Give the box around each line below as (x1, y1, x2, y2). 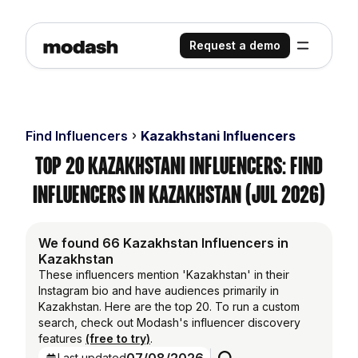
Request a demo (189, 38, 280, 52)
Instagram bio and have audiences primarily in (38, 284, 279, 297)
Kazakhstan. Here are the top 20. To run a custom (38, 300, 300, 313)
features (38, 332, 86, 345)
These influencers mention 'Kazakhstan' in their (38, 268, 289, 281)
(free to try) (86, 332, 150, 345)
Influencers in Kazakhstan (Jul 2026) (33, 184, 325, 205)
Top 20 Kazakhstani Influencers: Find (35, 155, 323, 177)
